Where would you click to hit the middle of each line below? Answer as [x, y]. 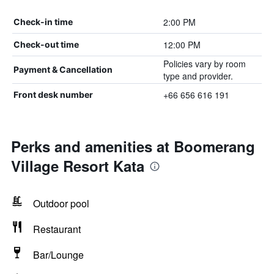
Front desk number [53, 94]
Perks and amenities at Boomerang [133, 146]
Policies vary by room [204, 64]
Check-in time [43, 22]
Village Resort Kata [78, 166]
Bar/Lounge [58, 255]
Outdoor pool [61, 203]
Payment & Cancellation [63, 69]
